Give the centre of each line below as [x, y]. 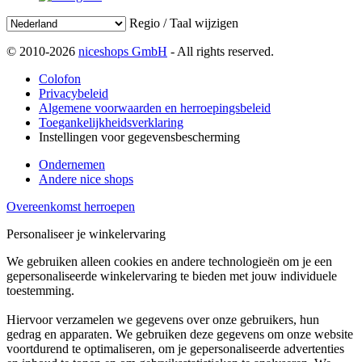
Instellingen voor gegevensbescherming [139, 137]
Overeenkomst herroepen [71, 206]
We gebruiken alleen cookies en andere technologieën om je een [169, 261]
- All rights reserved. [221, 51]
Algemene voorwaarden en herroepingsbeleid [155, 107]
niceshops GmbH [123, 51]
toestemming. [40, 290]
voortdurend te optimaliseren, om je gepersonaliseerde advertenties [175, 348]
